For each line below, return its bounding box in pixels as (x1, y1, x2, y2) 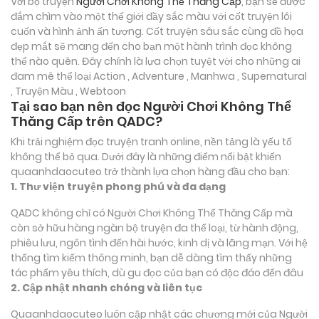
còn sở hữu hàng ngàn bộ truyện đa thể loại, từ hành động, (11, 220, 298, 235)
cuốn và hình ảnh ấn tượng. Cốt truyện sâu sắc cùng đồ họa (11, 23, 303, 38)
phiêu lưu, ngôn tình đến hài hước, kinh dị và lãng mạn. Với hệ (11, 235, 308, 250)
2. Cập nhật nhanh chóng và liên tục (11, 280, 202, 295)
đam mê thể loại (11, 68, 93, 83)
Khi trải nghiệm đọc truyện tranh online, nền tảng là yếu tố (11, 134, 292, 149)
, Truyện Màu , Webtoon (11, 83, 126, 98)
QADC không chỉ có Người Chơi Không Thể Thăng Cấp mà (11, 205, 293, 220)
